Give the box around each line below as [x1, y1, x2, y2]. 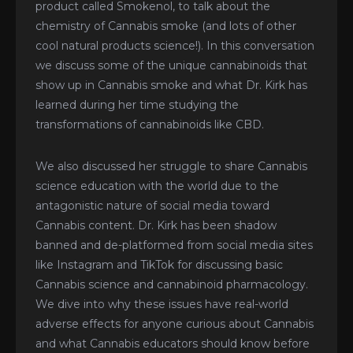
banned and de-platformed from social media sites [35, 237, 313, 252]
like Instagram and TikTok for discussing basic [35, 257, 283, 272]
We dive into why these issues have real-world [35, 296, 288, 311]
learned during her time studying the [35, 97, 239, 112]
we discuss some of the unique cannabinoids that [35, 58, 307, 72]
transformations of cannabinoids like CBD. [35, 117, 264, 132]
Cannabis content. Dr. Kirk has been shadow [35, 217, 277, 232]
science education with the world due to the [35, 178, 279, 193]
